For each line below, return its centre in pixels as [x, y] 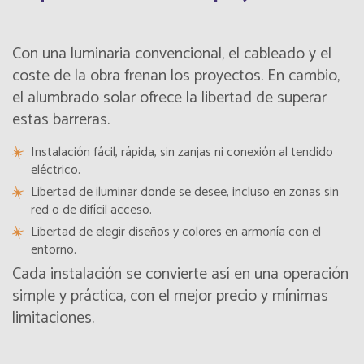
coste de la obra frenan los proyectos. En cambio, [176, 76]
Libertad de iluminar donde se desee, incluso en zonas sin [185, 193]
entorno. [54, 250]
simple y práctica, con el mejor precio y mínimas [170, 297]
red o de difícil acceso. [91, 210]
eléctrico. [56, 171]
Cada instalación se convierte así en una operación [180, 275]
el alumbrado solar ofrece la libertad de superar [169, 98]
